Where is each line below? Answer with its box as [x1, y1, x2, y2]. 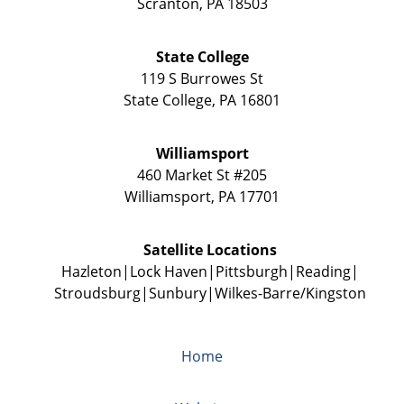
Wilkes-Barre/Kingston [214, 282, 366, 303]
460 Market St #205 [137, 164, 267, 185]
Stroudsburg [53, 282, 141, 303]
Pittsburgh [215, 261, 288, 281]
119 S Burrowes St [141, 68, 263, 88]
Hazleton [60, 261, 122, 281]
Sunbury [148, 282, 207, 303]
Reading [295, 261, 351, 281]
